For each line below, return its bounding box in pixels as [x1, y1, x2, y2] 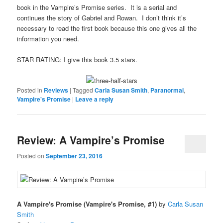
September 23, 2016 [46, 151, 103, 160]
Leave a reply [75, 95, 114, 104]
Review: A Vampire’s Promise [17, 132, 165, 148]
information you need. [17, 33, 80, 43]
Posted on [17, 151, 46, 160]
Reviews [44, 86, 69, 95]
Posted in [17, 86, 43, 95]
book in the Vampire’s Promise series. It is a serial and [17, 2, 177, 12]
